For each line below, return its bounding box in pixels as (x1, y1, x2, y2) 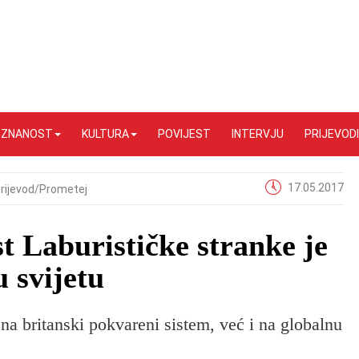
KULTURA (82, 127, 129, 140)
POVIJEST (158, 127, 211, 140)
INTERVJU (232, 127, 284, 140)
